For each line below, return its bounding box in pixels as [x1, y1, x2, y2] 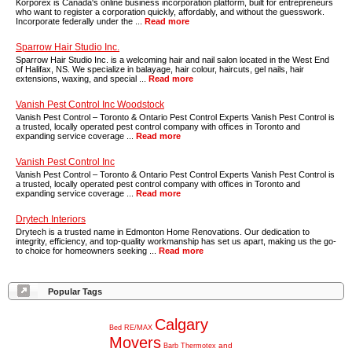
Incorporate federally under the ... [16, 16, 145, 26]
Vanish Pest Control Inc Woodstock [16, 99, 164, 110]
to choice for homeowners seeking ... [16, 246, 159, 255]
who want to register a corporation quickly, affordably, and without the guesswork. [16, 7, 324, 16]
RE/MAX [124, 324, 152, 332]
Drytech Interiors [16, 214, 86, 225]
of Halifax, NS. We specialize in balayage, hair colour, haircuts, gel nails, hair [16, 64, 304, 74]
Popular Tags [48, 287, 102, 296]
